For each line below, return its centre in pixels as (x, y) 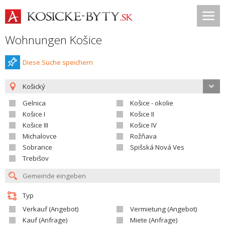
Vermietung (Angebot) (164, 209)
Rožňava (143, 136)
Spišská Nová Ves (157, 147)
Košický (34, 86)
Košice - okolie (152, 103)
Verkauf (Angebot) (51, 209)
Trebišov (36, 158)
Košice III (35, 125)
